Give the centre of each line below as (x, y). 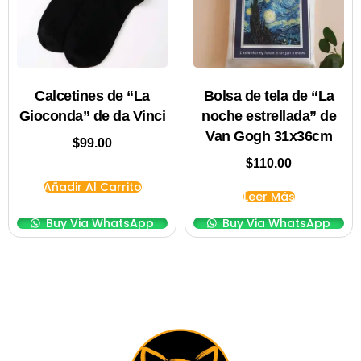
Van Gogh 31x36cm (269, 137)
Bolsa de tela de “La (269, 96)
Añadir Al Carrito (92, 187)
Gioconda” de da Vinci (92, 116)
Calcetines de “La (92, 96)
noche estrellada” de (269, 116)
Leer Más (269, 197)
